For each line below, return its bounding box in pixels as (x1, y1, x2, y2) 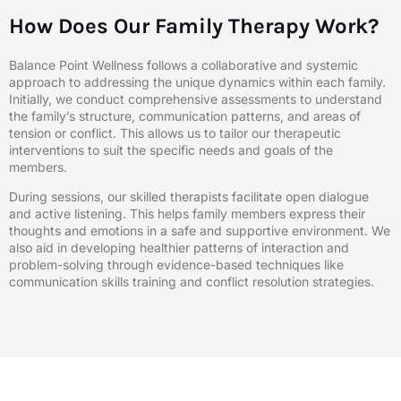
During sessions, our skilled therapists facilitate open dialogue (9, 189, 369, 205)
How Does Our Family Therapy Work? (9, 13, 379, 38)
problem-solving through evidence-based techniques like (9, 257, 344, 273)
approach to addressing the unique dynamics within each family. (9, 74, 386, 90)
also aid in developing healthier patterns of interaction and (9, 240, 349, 256)
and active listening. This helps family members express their (9, 206, 365, 222)
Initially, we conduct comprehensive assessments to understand (9, 91, 382, 107)
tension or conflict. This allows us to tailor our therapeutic (9, 125, 341, 141)
